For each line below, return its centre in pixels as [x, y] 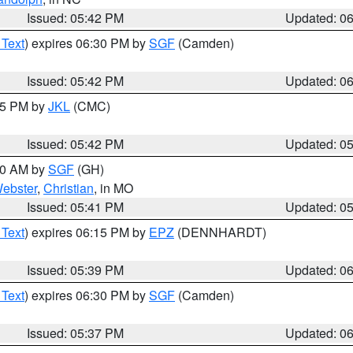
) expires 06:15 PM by [87, 232]
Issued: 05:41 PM [76, 207]
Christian [69, 188]
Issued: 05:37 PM [76, 333]
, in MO [113, 188]
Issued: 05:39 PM [76, 270]
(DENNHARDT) [220, 232]
